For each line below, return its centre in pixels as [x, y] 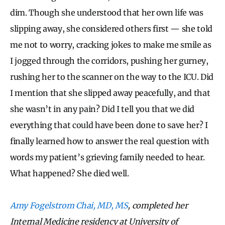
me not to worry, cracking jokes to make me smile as [111, 44]
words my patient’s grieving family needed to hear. [107, 157]
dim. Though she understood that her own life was [107, 12]
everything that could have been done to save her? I [109, 125]
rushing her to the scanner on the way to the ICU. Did [112, 77]
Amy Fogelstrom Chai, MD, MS [69, 205]
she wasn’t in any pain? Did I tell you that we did [102, 109]
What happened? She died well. [70, 173]
